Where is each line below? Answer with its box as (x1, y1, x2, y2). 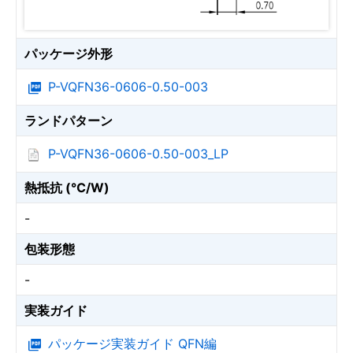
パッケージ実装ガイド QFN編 (48, 336, 217, 351)
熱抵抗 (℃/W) (24, 180, 110, 195)
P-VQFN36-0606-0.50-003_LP (48, 146, 229, 162)
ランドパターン (24, 113, 113, 128)
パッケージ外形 (24, 46, 113, 61)
